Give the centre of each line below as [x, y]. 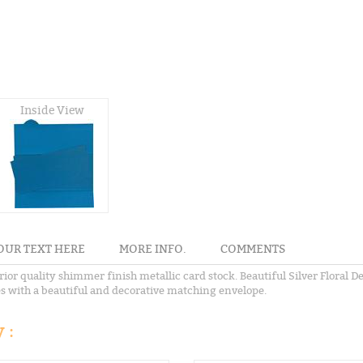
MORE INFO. [153, 249]
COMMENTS [253, 249]
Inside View [52, 110]
